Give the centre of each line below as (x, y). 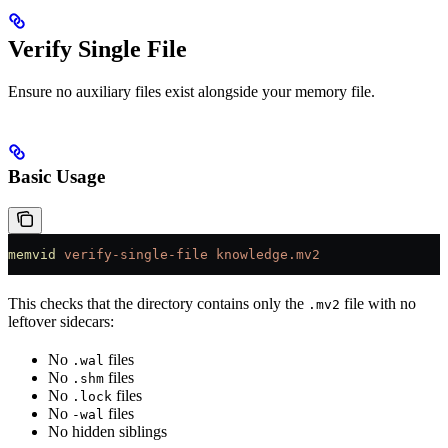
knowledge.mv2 (264, 255)
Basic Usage (56, 177)
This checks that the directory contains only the (158, 304)
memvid (32, 255)
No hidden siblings (107, 432)
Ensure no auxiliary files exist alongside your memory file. (191, 92)
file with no (378, 304)
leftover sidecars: (61, 322)
